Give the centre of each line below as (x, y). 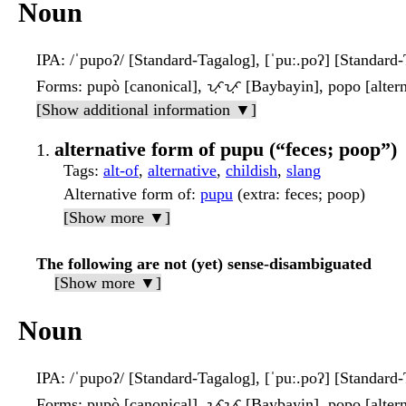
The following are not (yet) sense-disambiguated (204, 263)
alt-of (121, 170)
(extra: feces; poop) (299, 193)
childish (251, 170)
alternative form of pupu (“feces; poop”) (226, 149)
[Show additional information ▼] (146, 109)
